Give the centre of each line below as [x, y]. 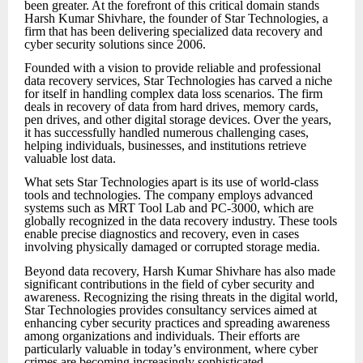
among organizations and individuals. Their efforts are [162, 335]
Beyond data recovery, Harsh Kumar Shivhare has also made [180, 271]
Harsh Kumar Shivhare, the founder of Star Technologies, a [176, 18]
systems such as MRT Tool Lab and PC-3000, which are [169, 208]
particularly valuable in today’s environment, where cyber [171, 348]
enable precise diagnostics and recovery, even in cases [162, 234]
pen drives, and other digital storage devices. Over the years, [178, 119]
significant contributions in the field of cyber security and [169, 284]
